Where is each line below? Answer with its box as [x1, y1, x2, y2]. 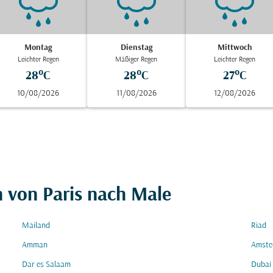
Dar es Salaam [22, 260, 71, 269]
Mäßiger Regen [115, 56, 158, 63]
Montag [24, 43, 52, 52]
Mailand [22, 221, 50, 230]
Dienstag [120, 43, 152, 52]
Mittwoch [217, 43, 252, 52]
